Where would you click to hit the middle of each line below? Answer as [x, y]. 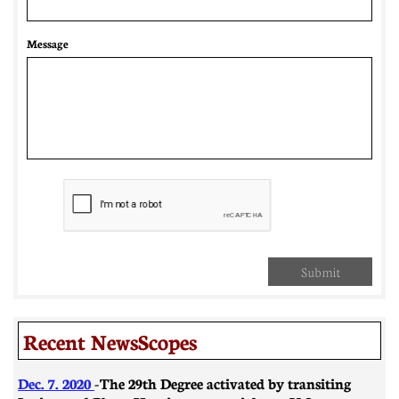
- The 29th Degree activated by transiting [223, 383]
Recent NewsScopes [110, 341]
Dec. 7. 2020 [56, 383]
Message [48, 43]
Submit [320, 271]
